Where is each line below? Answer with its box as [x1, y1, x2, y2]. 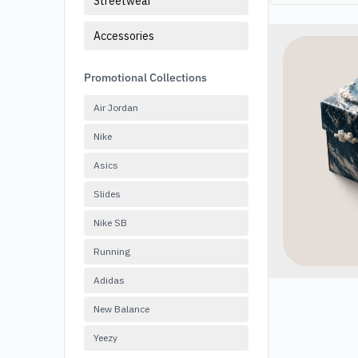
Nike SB [93, 217, 127, 229]
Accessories [93, 29, 154, 43]
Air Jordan [93, 101, 138, 113]
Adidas [93, 274, 125, 286]
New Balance [93, 303, 149, 315]
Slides [93, 188, 121, 200]
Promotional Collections [84, 70, 207, 85]
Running [93, 245, 130, 257]
